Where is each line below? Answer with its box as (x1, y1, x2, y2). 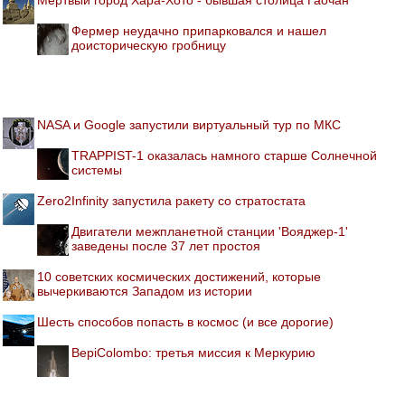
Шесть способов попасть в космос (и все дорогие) (37, 314, 334, 329)
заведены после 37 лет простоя (71, 238, 260, 253)
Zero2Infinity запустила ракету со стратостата (37, 193, 306, 208)
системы (71, 162, 122, 177)
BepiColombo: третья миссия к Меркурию (71, 344, 316, 360)
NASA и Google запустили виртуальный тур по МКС (37, 117, 341, 132)
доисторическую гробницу (71, 37, 226, 52)
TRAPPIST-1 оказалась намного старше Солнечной (71, 147, 377, 163)
